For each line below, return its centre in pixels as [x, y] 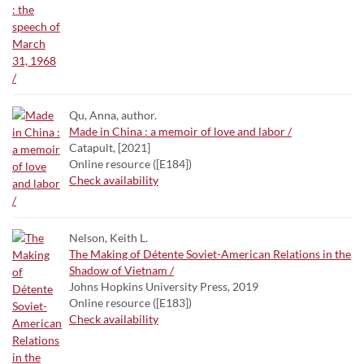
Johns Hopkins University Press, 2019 [164, 286]
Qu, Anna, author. [113, 115]
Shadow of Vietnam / [121, 270]
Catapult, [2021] [110, 147]
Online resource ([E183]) [130, 303]
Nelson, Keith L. [108, 238]
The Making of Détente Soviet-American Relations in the [210, 254]
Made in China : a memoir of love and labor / [180, 131]
